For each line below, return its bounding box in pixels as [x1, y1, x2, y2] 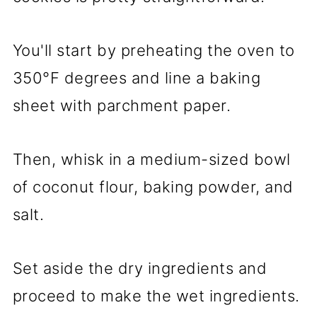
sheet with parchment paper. [12, 96, 231, 115]
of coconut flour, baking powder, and [12, 178, 294, 197]
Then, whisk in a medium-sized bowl [12, 150, 291, 169]
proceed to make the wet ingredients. [12, 287, 300, 306]
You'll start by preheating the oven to [12, 41, 295, 60]
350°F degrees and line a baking [12, 69, 261, 88]
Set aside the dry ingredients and [12, 259, 267, 278]
